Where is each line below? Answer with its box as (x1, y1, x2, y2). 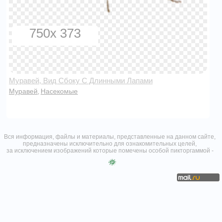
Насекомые (41, 87, 78, 95)
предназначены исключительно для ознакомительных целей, (23, 140, 197, 147)
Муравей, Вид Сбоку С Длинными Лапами (15, 76, 153, 85)
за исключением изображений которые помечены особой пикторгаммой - (6, 147, 214, 154)
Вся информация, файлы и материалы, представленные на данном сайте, (4, 133, 216, 140)
